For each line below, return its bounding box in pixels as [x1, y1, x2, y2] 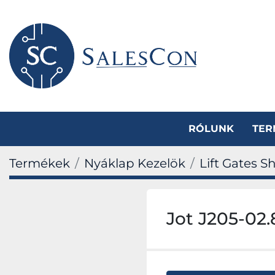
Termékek [9, 156, 70, 171]
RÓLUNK [195, 123, 234, 134]
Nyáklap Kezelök [84, 156, 185, 171]
